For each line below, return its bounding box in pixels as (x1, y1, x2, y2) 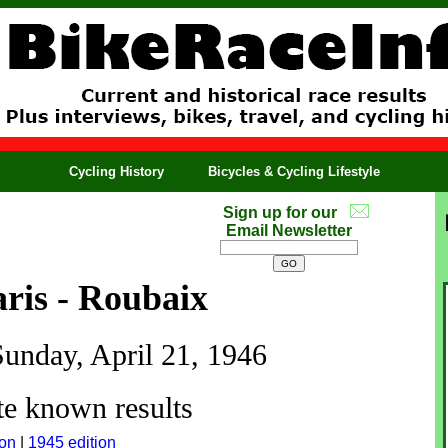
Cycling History (69, 164, 164, 179)
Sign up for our (222, 204, 337, 221)
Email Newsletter (226, 222, 352, 239)
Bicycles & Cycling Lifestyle (208, 164, 380, 179)
